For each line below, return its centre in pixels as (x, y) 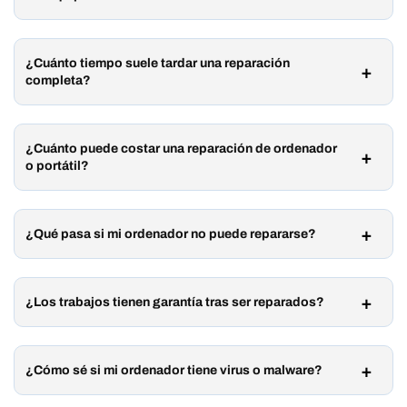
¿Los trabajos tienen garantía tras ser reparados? (175, 303)
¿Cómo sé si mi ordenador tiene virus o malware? (174, 371)
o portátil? (58, 166)
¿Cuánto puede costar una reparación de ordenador (182, 149)
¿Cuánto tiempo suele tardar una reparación (158, 64)
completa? (59, 81)
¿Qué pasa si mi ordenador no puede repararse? (171, 234)
